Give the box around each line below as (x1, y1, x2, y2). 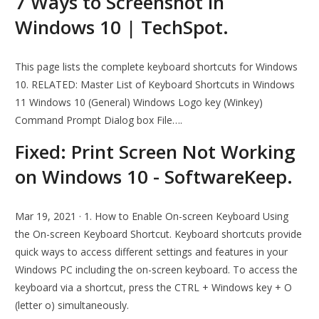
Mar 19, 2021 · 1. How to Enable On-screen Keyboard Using (15, 209, 289, 224)
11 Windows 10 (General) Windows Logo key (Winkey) (15, 95, 263, 110)
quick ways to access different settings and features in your (15, 245, 288, 259)
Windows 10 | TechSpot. (15, 14, 229, 41)
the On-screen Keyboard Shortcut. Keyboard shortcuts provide (15, 227, 303, 241)
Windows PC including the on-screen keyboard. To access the (15, 263, 298, 277)
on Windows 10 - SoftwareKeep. (15, 164, 293, 190)
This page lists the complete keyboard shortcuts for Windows (15, 60, 298, 74)
